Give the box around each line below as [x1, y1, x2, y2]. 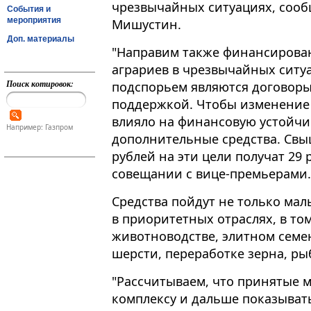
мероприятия [7, 15, 61, 25]
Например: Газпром [6, 122, 73, 133]
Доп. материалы [7, 33, 74, 44]
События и [7, 3, 51, 14]
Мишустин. [112, 16, 181, 33]
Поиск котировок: [6, 78, 74, 90]
